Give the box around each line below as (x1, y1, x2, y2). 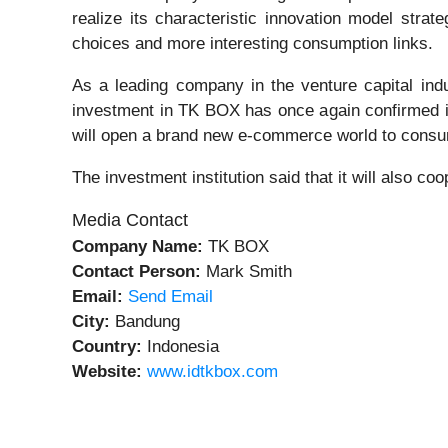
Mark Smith (201, 262, 292, 282)
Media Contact (72, 210, 188, 231)
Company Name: (72, 237, 203, 257)
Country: (72, 337, 142, 357)
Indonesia (142, 337, 219, 357)
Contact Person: (72, 262, 201, 282)
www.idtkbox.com (147, 362, 278, 382)
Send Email (128, 287, 213, 307)
